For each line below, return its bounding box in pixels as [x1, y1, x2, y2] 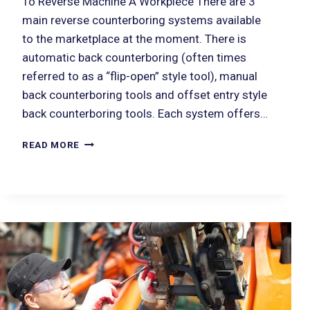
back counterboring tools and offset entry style [22, 88, 267, 102]
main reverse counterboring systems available [22, 13, 261, 28]
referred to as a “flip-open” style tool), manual [22, 69, 257, 84]
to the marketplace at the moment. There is [22, 32, 246, 46]
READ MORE [22, 139, 80, 151]
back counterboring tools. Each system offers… [22, 107, 268, 121]
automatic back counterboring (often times [22, 51, 246, 65]
